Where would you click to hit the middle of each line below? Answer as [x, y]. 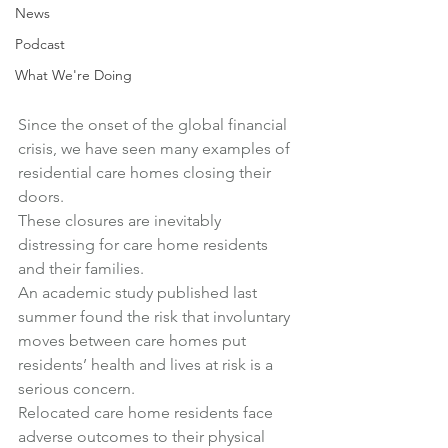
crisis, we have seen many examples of [156, 148]
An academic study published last [139, 292]
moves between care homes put [134, 340]
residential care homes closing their [146, 172]
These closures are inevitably [121, 220]
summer [47, 316]
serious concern [74, 388]
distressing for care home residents [145, 244]
